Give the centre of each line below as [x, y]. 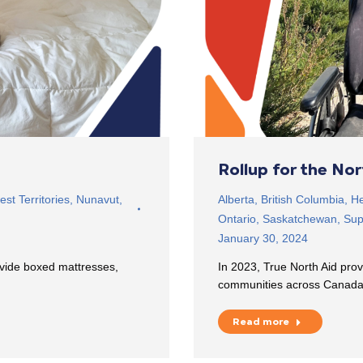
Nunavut [98, 199]
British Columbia [303, 199]
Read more [261, 321]
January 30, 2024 [263, 238]
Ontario [237, 218]
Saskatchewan [300, 218]
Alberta [236, 199]
